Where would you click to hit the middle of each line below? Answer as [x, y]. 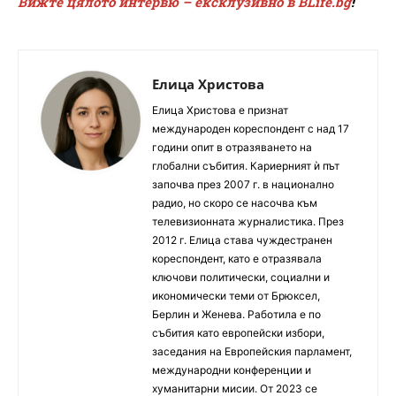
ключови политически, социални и [241, 277]
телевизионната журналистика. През [248, 221]
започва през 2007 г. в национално [243, 184]
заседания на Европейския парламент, [252, 351]
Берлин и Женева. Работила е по [236, 314]
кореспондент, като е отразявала [237, 258]
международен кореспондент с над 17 [251, 128]
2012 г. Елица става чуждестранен [242, 240]
